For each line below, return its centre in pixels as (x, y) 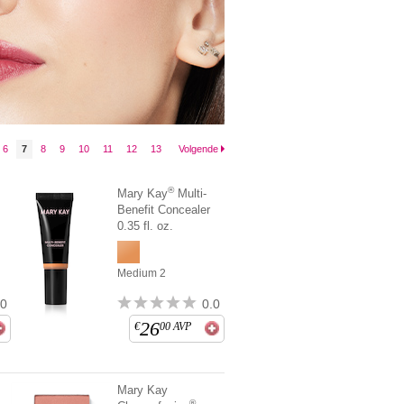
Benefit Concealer (164, 210)
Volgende (198, 149)
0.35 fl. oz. (146, 226)
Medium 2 (142, 273)
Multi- (191, 193)
